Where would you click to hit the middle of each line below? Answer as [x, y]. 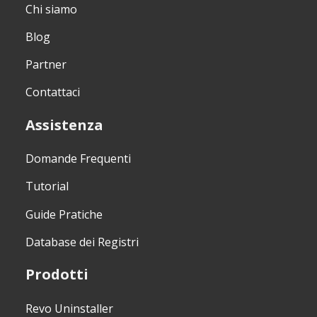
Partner [46, 65]
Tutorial [47, 186]
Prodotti [57, 275]
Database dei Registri [82, 242]
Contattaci [52, 92]
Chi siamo [51, 10]
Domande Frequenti [78, 159]
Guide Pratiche [64, 214]
